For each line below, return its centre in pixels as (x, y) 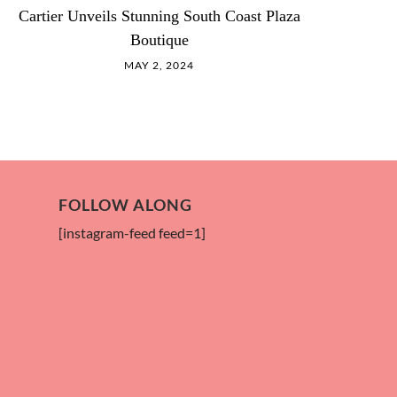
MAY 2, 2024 (160, 65)
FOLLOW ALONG (125, 206)
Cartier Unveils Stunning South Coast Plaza (159, 16)
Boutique (159, 39)
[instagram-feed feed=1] (132, 233)
